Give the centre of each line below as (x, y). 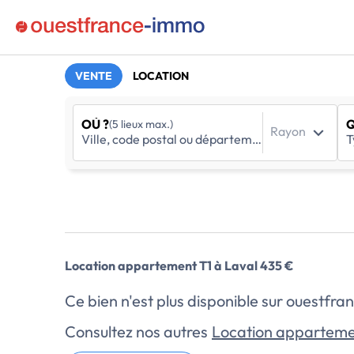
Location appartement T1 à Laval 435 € (179, 265)
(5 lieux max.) (141, 124)
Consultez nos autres (138, 331)
